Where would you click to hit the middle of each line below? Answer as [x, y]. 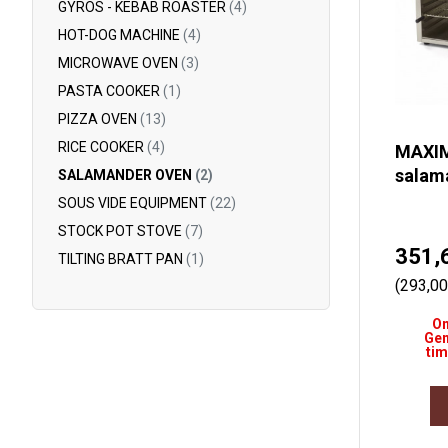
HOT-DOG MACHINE [120, 35]
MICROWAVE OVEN [119, 63]
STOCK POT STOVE [121, 231]
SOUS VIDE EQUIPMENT [134, 203]
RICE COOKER [102, 147]
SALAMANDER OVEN [126, 175]
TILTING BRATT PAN [122, 259]
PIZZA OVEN [99, 119]
